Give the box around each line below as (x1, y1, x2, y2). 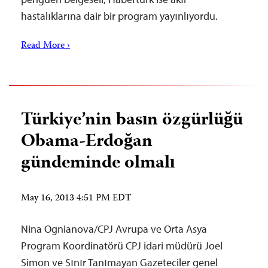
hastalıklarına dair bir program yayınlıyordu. (21, 9, 218, 23)
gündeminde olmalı (21, 149, 175, 178)
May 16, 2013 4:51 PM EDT (21, 191, 132, 206)
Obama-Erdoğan (21, 127, 153, 157)
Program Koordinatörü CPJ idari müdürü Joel (21, 239, 223, 252)
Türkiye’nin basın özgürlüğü (21, 106, 243, 135)
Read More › (21, 38, 70, 54)
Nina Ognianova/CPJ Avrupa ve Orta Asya (21, 222, 207, 236)
